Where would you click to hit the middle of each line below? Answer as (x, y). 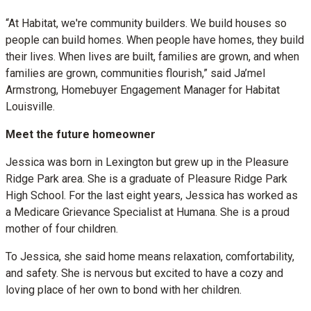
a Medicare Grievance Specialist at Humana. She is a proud (148, 212)
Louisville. (30, 107)
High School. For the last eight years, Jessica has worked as (152, 195)
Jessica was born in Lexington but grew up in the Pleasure (147, 162)
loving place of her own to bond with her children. (124, 290)
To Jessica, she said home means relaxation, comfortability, (150, 257)
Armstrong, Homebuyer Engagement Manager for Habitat (143, 90)
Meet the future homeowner (81, 134)
